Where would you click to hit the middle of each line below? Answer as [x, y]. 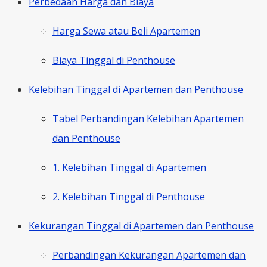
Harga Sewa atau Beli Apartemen [126, 31]
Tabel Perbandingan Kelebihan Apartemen [148, 118]
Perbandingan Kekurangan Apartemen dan [149, 255]
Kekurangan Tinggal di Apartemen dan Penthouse [141, 226]
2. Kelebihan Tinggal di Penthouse [129, 196]
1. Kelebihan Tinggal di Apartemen [129, 167]
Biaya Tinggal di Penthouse [114, 60]
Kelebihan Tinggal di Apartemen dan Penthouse [136, 89]
